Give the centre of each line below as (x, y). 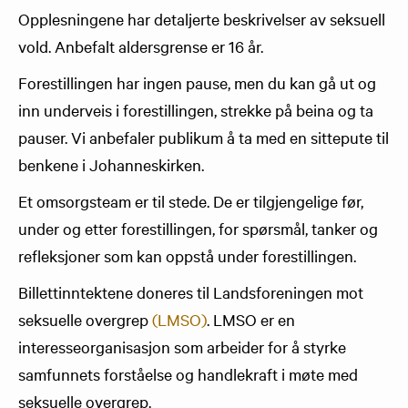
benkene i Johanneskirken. (111, 164)
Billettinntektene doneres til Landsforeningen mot (191, 292)
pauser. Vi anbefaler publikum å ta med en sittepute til (204, 137)
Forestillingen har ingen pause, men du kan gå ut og (197, 82)
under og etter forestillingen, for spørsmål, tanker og (198, 228)
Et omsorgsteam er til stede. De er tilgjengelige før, (191, 201)
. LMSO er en (251, 319)
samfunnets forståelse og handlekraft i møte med (188, 374)
